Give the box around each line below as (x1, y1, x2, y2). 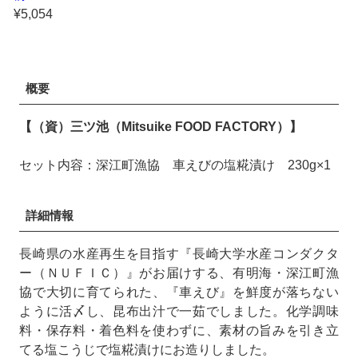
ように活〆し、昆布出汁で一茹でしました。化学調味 (19, 304, 339, 318)
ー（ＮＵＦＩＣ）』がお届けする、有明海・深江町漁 (19, 265, 339, 280)
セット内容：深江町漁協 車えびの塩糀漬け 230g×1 (19, 157, 332, 172)
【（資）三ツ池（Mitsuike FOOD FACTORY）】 (19, 119, 303, 133)
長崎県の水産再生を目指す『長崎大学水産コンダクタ (19, 246, 339, 261)
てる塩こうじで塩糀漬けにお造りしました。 (19, 342, 276, 356)
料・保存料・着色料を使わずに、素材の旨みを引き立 (19, 323, 339, 337)
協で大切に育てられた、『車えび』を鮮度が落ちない (19, 284, 339, 299)
